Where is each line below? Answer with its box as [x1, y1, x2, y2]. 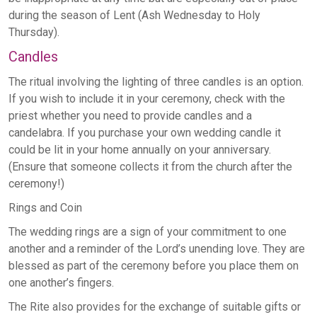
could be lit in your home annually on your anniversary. [8, 143, 271, 157]
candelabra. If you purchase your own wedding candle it [8, 126, 281, 140]
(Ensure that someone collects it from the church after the [8, 160, 292, 174]
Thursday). [8, 25, 59, 40]
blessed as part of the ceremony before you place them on [8, 259, 299, 273]
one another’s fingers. [8, 276, 114, 290]
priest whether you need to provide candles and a [8, 109, 252, 123]
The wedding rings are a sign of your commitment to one [8, 225, 287, 239]
